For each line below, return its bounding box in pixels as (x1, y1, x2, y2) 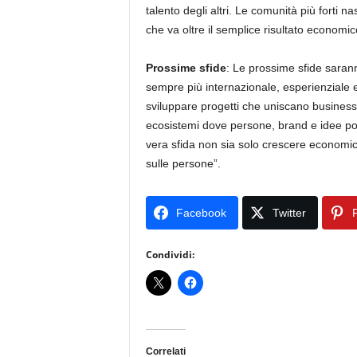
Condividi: (145, 248, 194, 261)
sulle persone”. (145, 157, 221, 170)
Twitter (272, 206, 306, 219)
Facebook (175, 206, 226, 219)
